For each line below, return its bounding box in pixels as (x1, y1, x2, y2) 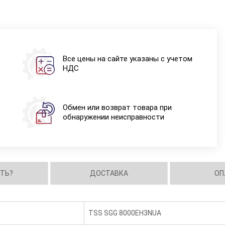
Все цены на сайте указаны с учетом (62, 54, 192, 63)
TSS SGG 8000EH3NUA (88, 209, 162, 217)
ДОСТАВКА (90, 169, 129, 177)
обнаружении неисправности (62, 113, 164, 122)
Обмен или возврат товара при (62, 103, 172, 112)
